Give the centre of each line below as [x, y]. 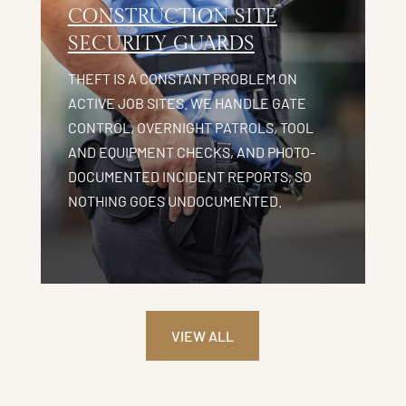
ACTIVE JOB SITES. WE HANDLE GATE [187, 102]
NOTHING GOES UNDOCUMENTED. [174, 200]
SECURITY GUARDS [161, 43]
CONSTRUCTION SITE [172, 16]
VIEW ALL [203, 335]
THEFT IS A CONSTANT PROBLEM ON [182, 78]
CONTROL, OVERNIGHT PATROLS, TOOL [190, 127]
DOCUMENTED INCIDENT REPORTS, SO [189, 176]
